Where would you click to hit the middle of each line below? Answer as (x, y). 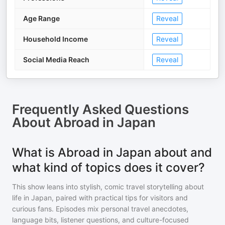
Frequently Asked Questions (100, 109)
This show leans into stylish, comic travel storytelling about (108, 187)
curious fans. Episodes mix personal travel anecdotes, (100, 209)
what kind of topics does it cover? (108, 167)
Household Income (55, 39)
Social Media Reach (56, 60)
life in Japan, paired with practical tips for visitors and (100, 198)
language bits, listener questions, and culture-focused (100, 220)
